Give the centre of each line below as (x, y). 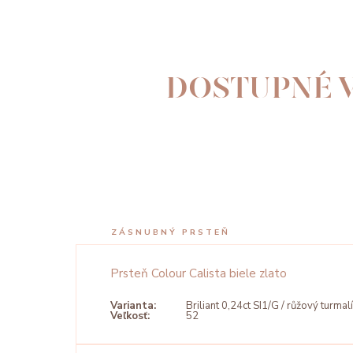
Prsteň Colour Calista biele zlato (199, 273)
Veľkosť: (130, 316)
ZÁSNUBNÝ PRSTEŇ (171, 232)
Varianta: (133, 306)
